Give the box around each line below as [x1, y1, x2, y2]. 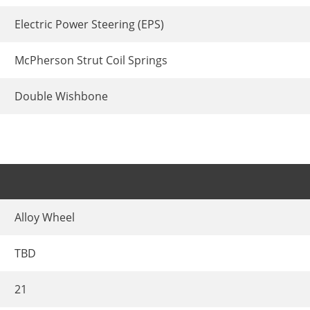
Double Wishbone [15, 88, 108, 104]
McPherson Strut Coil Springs [15, 52, 167, 68]
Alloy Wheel [15, 210, 75, 226]
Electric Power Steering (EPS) [15, 16, 164, 32]
